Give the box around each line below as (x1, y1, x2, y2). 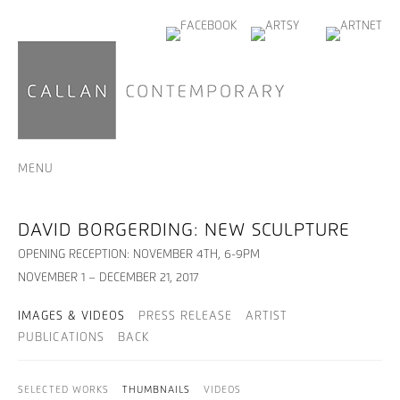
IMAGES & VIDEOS (18, 311, 125, 322)
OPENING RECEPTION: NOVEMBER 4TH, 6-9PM (18, 249, 260, 261)
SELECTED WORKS (18, 385, 109, 395)
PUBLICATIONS (18, 332, 104, 344)
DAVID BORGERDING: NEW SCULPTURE (18, 221, 350, 239)
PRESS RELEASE (138, 311, 232, 322)
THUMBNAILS (122, 385, 190, 395)
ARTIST (246, 311, 287, 322)
